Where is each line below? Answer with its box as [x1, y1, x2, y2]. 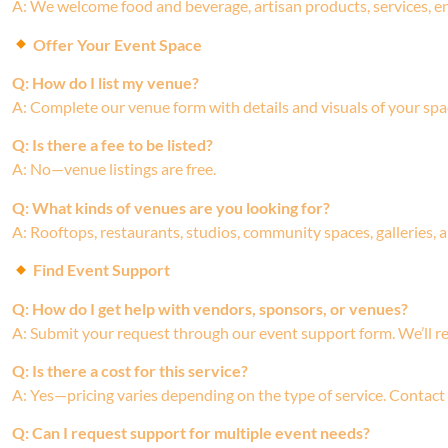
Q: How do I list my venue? [12, 73, 199, 93]
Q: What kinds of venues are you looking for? [12, 197, 330, 217]
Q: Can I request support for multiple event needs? [12, 423, 370, 443]
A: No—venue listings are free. [12, 159, 216, 179]
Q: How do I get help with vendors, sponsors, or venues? [12, 298, 408, 318]
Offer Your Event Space [30, 34, 203, 54]
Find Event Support [30, 260, 171, 280]
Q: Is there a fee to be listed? [12, 135, 213, 155]
